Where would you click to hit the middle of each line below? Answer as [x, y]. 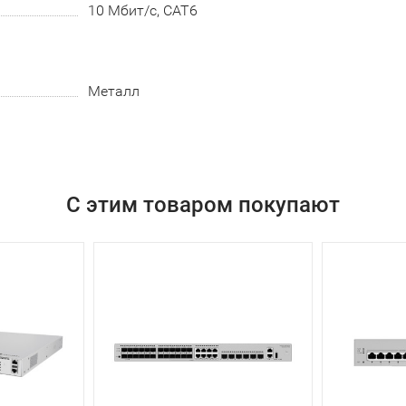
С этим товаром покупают [203, 205]
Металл [113, 91]
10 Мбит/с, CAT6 [142, 10]
